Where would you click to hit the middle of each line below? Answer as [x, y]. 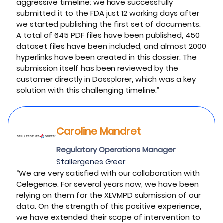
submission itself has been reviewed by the [97, 68]
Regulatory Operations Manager [116, 150]
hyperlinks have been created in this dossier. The [107, 57]
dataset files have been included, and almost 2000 [111, 46]
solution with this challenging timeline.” [88, 90]
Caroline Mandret [99, 131]
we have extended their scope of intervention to [108, 217]
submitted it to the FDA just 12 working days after [108, 13]
